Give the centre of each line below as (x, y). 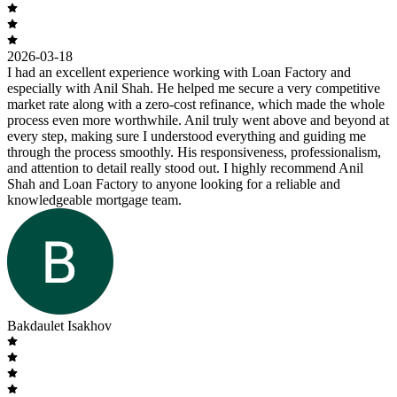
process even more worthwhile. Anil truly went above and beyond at (198, 121)
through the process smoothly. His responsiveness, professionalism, (194, 152)
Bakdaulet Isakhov (59, 326)
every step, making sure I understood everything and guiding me (187, 136)
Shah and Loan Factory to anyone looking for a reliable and (174, 184)
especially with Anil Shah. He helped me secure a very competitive (194, 89)
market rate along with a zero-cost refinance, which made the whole (196, 105)
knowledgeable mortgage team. (94, 200)
